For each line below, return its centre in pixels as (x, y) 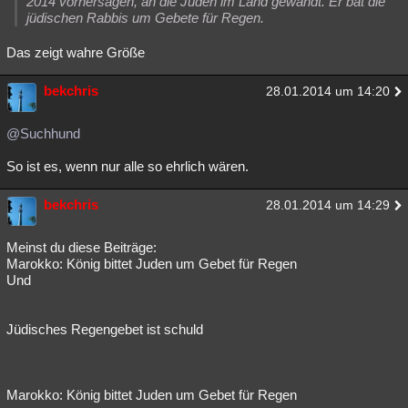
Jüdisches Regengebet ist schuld (105, 329)
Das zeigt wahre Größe (76, 52)
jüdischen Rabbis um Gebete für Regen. (145, 18)
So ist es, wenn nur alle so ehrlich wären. (127, 166)
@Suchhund (43, 133)
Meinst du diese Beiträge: (82, 247)
